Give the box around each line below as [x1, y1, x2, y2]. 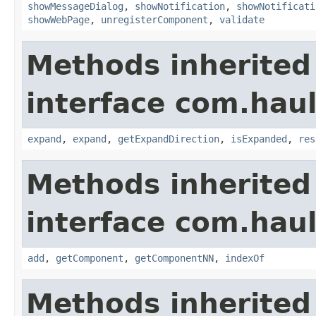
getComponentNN [135, 252, 214, 264]
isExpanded [231, 133, 287, 145]
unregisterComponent [101, 13, 208, 25]
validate [219, 13, 265, 25]
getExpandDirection [118, 133, 219, 145]
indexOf [225, 252, 265, 264]
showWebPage [28, 13, 90, 25]
